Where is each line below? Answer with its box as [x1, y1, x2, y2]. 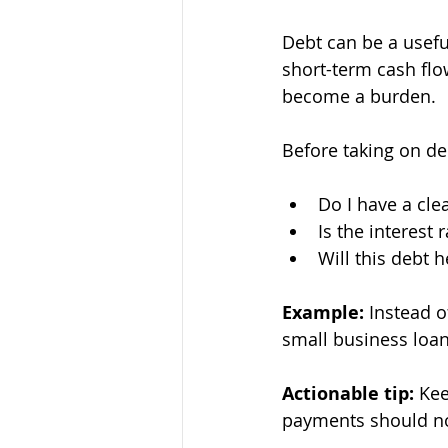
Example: [282, 299, 364, 325]
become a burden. [282, 83, 436, 108]
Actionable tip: [282, 380, 414, 406]
